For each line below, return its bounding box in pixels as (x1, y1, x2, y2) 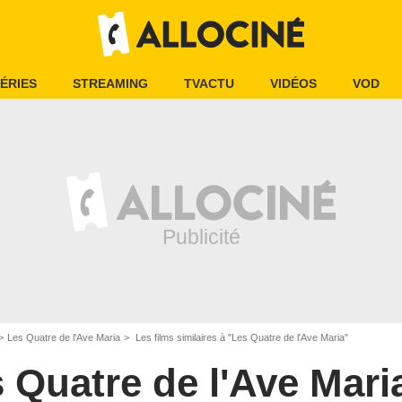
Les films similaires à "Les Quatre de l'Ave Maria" (133, 332, 348, 343)
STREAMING (73, 76, 148, 91)
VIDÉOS (270, 76, 317, 91)
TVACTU (184, 76, 234, 91)
